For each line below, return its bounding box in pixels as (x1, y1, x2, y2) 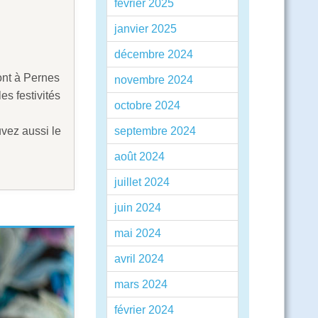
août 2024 (114, 150, 165, 163)
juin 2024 (114, 202, 161, 214)
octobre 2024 (114, 99, 180, 111)
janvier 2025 (114, 23, 177, 35)
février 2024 (114, 304, 174, 316)
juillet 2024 (114, 176, 170, 188)
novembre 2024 (114, 74, 193, 86)
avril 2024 (114, 253, 164, 265)
